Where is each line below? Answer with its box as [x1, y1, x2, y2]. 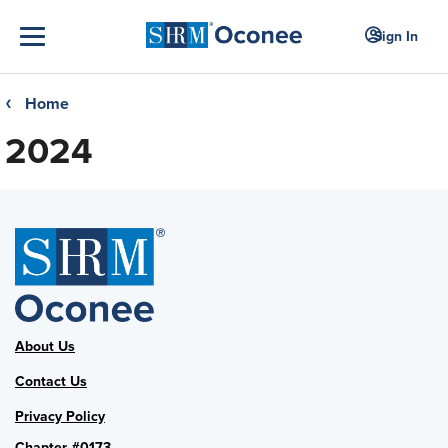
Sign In [374, 27, 418, 45]
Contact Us [15, 373, 87, 391]
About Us [15, 338, 75, 356]
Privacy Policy [15, 408, 105, 426]
